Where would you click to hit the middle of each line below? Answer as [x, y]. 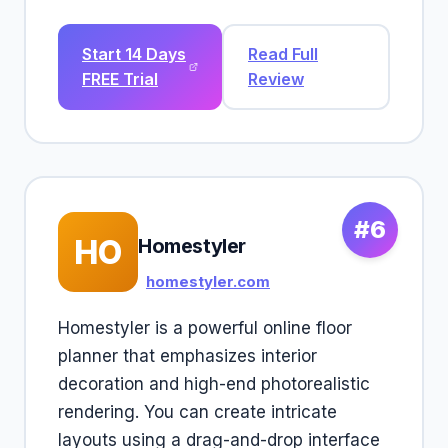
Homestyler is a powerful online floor [205, 328]
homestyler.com [208, 281]
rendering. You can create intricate [197, 412]
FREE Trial [120, 79]
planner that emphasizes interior [187, 356]
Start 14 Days [134, 54]
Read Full [283, 54]
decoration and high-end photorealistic [214, 384]
